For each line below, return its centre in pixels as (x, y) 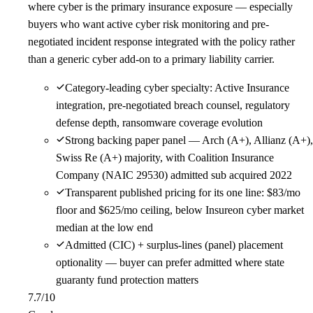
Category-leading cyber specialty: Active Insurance (177, 87)
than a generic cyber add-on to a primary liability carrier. (151, 59)
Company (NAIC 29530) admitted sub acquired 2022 (174, 175)
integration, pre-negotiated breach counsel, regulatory (173, 105)
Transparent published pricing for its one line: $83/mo (183, 192)
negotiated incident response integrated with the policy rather (161, 41)
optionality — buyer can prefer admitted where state (170, 262)
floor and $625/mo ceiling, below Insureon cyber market (180, 210)
